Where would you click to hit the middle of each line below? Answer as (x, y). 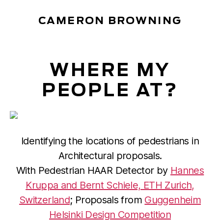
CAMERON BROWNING (110, 21)
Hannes (187, 170)
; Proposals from (107, 200)
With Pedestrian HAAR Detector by (93, 170)
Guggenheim (173, 200)
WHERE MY (110, 71)
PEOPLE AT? (110, 91)
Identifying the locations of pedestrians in (110, 141)
